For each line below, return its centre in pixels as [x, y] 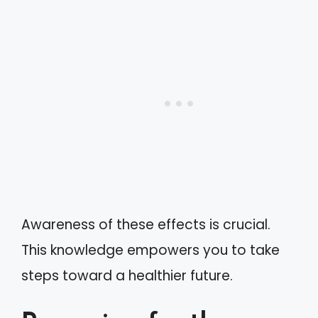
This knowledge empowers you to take [150, 250]
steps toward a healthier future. [127, 276]
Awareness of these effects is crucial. [146, 225]
